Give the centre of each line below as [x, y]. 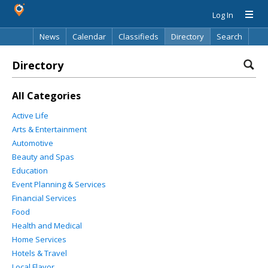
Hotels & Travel [39, 253]
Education [30, 170]
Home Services [39, 239]
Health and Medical [47, 226]
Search [229, 36]
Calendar [89, 36]
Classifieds [138, 36]
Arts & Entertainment [49, 129]
